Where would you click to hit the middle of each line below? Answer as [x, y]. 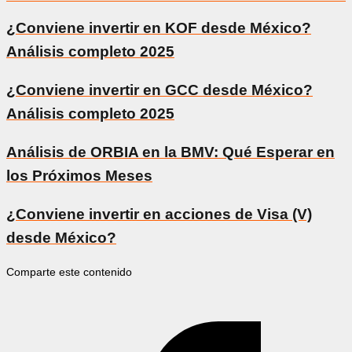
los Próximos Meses [79, 175]
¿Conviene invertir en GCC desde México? [159, 90]
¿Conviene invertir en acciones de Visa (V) [159, 214]
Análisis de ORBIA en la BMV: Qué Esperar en [170, 152]
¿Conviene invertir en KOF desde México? [159, 27]
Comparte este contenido [69, 271]
